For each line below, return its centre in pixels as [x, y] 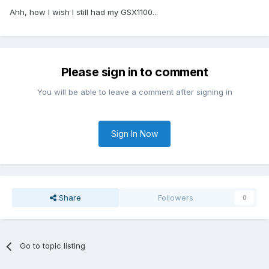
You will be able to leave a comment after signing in [134, 92]
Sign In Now [134, 134]
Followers [176, 198]
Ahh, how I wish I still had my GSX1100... [84, 12]
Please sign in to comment [134, 72]
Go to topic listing [53, 246]
